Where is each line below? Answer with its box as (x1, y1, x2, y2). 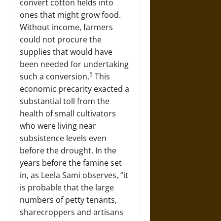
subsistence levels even (20, 133, 107, 144)
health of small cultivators (20, 108, 116, 119)
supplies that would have (20, 46, 112, 57)
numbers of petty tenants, (20, 194, 117, 205)
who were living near (20, 120, 96, 131)
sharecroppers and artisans (20, 207, 123, 218)
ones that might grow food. (20, 9, 121, 20)
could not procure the (20, 34, 102, 45)
